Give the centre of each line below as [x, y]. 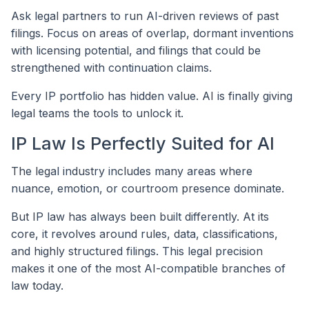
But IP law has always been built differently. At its [140, 217]
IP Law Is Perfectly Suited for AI [143, 144]
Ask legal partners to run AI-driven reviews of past [145, 16]
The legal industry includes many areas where [132, 171]
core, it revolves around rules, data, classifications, [144, 234]
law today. [37, 286]
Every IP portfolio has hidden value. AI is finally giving [152, 96]
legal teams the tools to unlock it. [97, 113]
